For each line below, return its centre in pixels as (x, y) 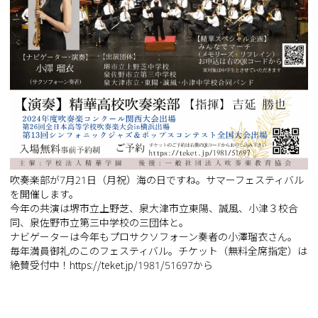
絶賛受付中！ (39, 265)
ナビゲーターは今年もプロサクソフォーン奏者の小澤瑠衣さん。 (153, 237)
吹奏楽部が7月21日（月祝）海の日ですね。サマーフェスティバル (157, 180)
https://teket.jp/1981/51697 (131, 265)
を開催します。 (44, 194)
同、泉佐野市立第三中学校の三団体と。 (99, 223)
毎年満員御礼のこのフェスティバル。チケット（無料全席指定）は (158, 251)
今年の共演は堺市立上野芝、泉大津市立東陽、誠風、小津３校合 (154, 208)
